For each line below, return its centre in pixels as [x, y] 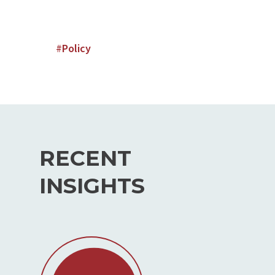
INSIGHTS [92, 185]
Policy [76, 48]
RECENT [85, 158]
